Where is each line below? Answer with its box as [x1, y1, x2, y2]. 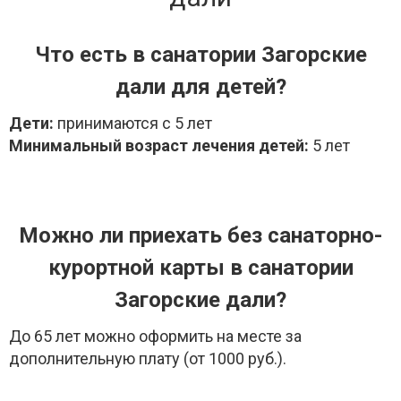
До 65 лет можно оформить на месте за [9, 326, 302, 346]
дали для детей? [115, 73, 286, 99]
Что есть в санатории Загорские [34, 41, 367, 67]
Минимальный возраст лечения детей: [9, 135, 309, 155]
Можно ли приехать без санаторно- [19, 222, 382, 248]
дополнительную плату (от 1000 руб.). [9, 348, 286, 368]
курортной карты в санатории [47, 254, 354, 280]
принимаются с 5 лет [54, 113, 212, 132]
